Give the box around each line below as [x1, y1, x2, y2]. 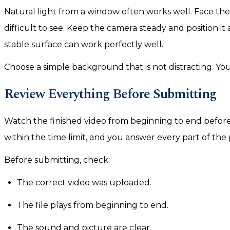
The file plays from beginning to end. [17, 200, 168, 210]
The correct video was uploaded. [17, 178, 151, 187]
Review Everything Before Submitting [4, 84, 216, 104]
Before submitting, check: [4, 155, 110, 165]
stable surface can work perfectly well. [4, 40, 163, 49]
